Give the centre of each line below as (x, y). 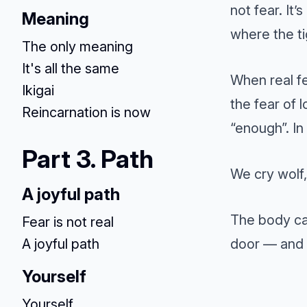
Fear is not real (68, 222)
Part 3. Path (88, 159)
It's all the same (71, 69)
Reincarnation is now (86, 112)
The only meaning (77, 47)
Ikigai (38, 90)
